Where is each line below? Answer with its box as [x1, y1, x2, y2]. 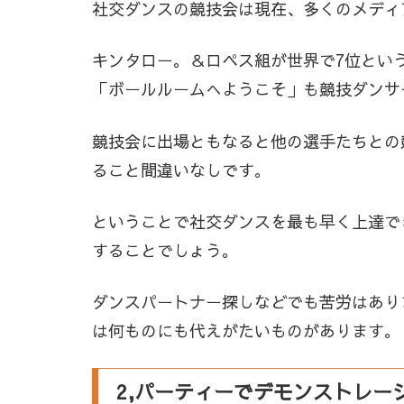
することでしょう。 [92, 238, 238, 262]
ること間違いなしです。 [92, 158, 271, 181]
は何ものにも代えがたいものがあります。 [92, 318, 400, 342]
